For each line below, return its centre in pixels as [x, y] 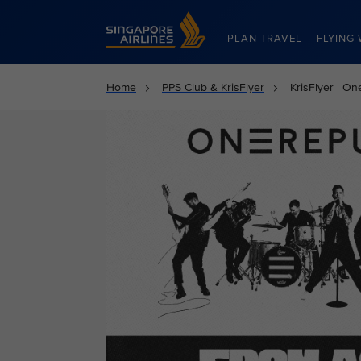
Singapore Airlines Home [168, 18]
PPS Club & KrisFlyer [213, 87]
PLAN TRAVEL [265, 39]
